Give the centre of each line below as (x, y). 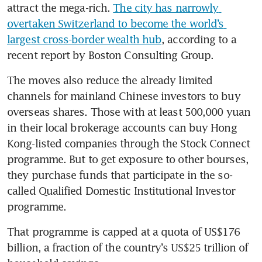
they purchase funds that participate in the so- (120, 175)
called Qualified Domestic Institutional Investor (121, 191)
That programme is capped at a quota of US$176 (124, 232)
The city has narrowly (166, 8)
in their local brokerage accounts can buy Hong (122, 128)
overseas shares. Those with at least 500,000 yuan (129, 112)
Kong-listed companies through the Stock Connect (128, 144)
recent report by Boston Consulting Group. (111, 55)
